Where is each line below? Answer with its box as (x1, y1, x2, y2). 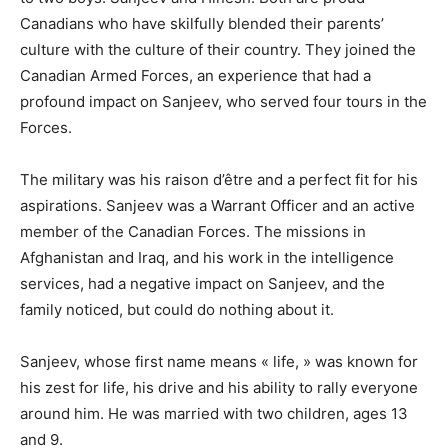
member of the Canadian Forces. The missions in (20, 222, 366, 242)
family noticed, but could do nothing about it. (20, 300, 334, 320)
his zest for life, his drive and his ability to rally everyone (20, 378, 418, 398)
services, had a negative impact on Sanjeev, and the (20, 274, 385, 294)
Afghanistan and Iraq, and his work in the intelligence (20, 248, 394, 268)
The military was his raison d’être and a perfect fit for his (20, 170, 418, 190)
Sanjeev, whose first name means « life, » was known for (20, 352, 418, 372)
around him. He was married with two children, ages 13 (20, 404, 408, 424)
